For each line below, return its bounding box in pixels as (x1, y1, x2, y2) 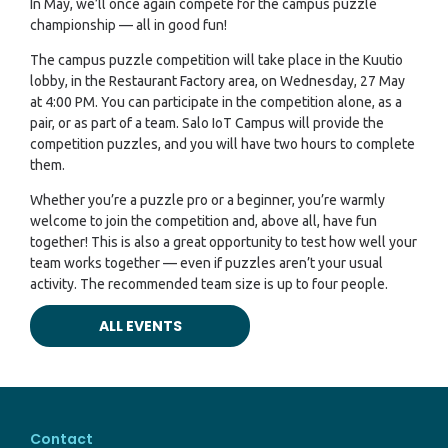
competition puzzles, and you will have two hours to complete (30, 135, 415, 152)
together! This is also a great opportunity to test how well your (30, 233, 417, 250)
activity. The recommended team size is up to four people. (30, 275, 388, 292)
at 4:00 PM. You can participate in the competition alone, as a (30, 93, 402, 110)
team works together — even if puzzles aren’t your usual (30, 254, 383, 271)
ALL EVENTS (98, 315, 182, 336)
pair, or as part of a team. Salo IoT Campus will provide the (30, 114, 384, 131)
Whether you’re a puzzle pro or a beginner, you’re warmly (30, 191, 385, 208)
